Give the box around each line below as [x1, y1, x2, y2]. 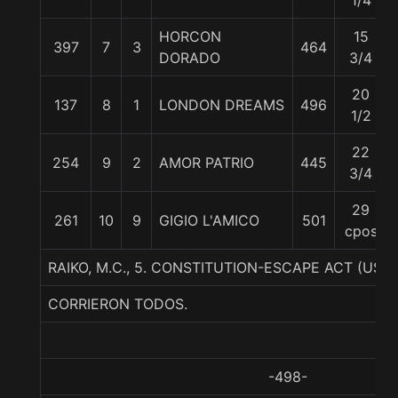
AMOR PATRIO [159, 154, 254, 171]
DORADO [159, 49, 220, 67]
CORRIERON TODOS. [48, 295, 187, 313]
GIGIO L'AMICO [159, 211, 259, 229]
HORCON [159, 28, 221, 45]
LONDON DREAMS [159, 96, 284, 114]
